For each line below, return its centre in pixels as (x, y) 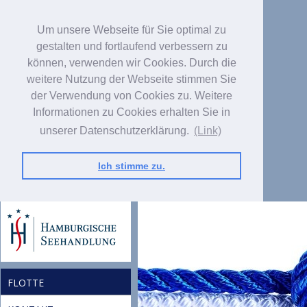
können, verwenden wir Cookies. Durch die (132, 63)
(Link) (208, 131)
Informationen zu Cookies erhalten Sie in (132, 112)
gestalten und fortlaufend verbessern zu (132, 46)
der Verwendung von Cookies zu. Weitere (132, 96)
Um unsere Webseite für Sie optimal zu (132, 30)
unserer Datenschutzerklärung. (115, 131)
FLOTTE (26, 282)
